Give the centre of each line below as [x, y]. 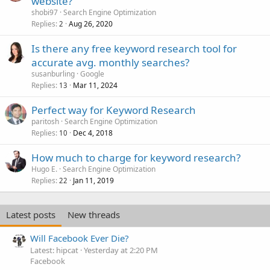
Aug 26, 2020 [91, 24]
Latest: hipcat [54, 250]
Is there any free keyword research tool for [134, 48]
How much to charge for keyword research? [136, 157]
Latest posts [31, 214]
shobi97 [45, 12]
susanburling [53, 74]
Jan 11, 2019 [93, 180]
